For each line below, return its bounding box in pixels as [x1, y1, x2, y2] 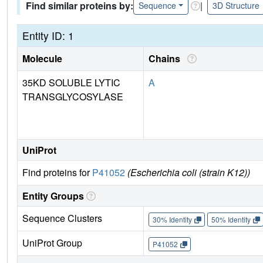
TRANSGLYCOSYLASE [22, 90, 123, 104]
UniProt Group [22, 236, 82, 250]
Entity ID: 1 [22, 28, 74, 43]
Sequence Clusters [22, 211, 102, 225]
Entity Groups [22, 189, 84, 203]
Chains [149, 52, 185, 66]
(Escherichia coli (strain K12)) [127, 166, 250, 180]
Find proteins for [22, 166, 92, 180]
